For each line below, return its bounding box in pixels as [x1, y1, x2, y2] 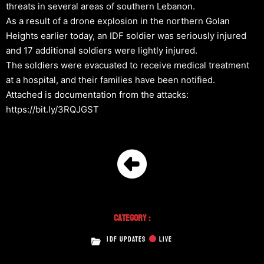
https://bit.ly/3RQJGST [6, 103, 99, 115]
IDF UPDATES [107, 232, 148, 246]
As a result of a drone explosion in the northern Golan [6, 15, 230, 27]
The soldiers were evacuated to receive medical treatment [6, 59, 249, 71]
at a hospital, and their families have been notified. [6, 74, 215, 85]
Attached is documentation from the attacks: [6, 88, 189, 100]
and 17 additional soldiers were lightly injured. [6, 44, 197, 56]
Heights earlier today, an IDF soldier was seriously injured [6, 29, 246, 41]
